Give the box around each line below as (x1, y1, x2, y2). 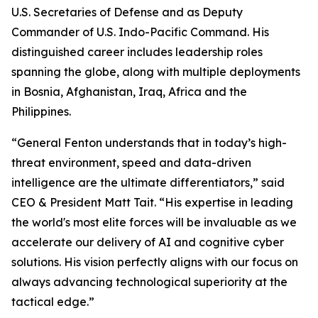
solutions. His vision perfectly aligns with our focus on (11, 255, 298, 269)
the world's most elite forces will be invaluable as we (11, 215, 297, 229)
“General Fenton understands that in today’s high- (11, 136, 287, 150)
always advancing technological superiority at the (11, 275, 287, 289)
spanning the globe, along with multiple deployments (11, 65, 300, 79)
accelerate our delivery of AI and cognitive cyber (11, 235, 284, 249)
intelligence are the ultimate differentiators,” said (11, 175, 285, 190)
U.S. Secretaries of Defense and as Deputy (11, 5, 243, 19)
